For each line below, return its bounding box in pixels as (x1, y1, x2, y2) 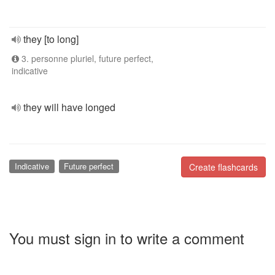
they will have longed (23, 100, 115, 114)
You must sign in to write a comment (9, 227, 244, 249)
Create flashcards (189, 161, 258, 173)
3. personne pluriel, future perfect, (19, 52, 153, 64)
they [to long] (23, 32, 79, 46)
